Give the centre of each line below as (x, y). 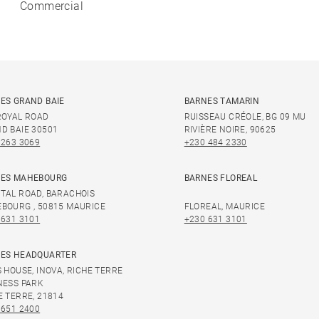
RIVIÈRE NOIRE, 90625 (230, 130)
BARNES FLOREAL (221, 178)
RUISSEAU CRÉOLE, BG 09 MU (245, 117)
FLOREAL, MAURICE (225, 206)
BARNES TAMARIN (222, 101)
